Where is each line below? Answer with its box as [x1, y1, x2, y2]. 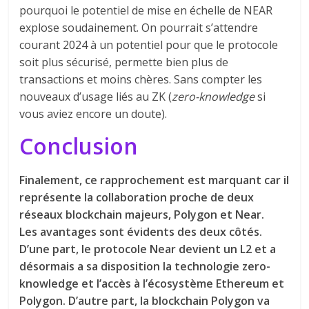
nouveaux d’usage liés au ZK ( [19, 88, 172, 104]
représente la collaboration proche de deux [19, 189, 255, 205]
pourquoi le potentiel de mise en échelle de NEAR [19, 2, 273, 18]
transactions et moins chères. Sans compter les [19, 71, 263, 87]
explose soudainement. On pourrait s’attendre [19, 19, 259, 35]
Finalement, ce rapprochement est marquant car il [19, 172, 290, 188]
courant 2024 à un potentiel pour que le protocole [19, 37, 279, 52]
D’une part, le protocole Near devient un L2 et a [19, 241, 277, 257]
